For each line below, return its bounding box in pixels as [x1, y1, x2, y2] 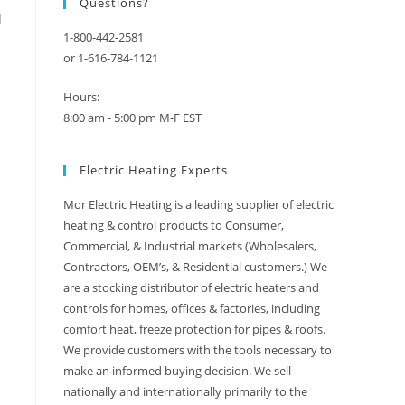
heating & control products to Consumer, [63, 217, 284, 233]
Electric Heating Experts [80, 162, 228, 178]
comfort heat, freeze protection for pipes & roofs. [63, 321, 325, 337]
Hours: [63, 89, 99, 105]
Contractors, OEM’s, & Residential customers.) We [63, 259, 327, 275]
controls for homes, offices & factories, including [63, 300, 320, 316]
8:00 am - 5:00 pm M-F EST [63, 109, 202, 126]
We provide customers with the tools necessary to [63, 342, 332, 358]
